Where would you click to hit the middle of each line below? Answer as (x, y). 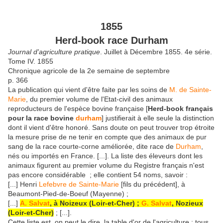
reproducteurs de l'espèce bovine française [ (78, 108)
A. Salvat (35, 203)
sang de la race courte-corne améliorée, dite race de (92, 146)
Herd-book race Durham (111, 40)
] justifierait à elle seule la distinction (158, 118)
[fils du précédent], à (152, 184)
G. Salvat (157, 203)
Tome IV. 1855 (31, 61)
